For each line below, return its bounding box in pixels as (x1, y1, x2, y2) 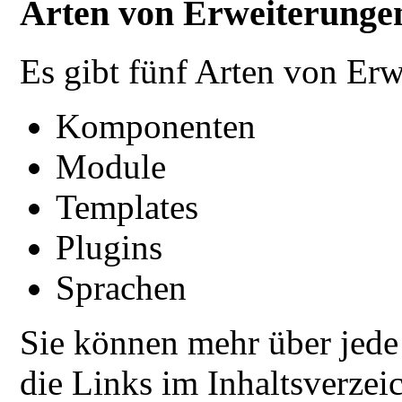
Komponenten (56, 107, 257, 146)
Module (56, 147, 167, 187)
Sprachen (56, 268, 188, 308)
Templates (56, 188, 199, 227)
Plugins (56, 228, 163, 267)
